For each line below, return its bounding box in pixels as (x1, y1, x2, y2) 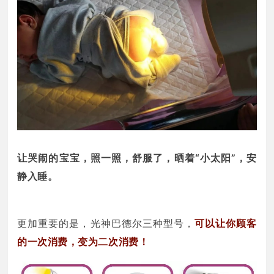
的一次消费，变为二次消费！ (17, 235, 149, 248)
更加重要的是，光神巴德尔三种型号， (17, 217, 195, 229)
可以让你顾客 (194, 217, 257, 229)
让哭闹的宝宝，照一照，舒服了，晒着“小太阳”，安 (17, 151, 257, 164)
